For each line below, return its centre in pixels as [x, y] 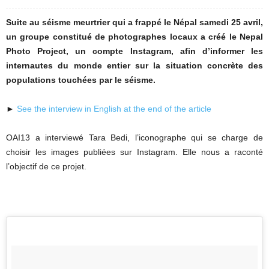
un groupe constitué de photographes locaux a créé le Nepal [134, 37]
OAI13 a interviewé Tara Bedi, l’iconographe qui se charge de [134, 138]
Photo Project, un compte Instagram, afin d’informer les [134, 51]
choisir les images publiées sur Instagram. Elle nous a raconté [134, 152]
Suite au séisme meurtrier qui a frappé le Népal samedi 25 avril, [134, 22]
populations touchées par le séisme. [81, 80]
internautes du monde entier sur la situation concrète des [134, 65]
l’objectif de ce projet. [46, 166]
